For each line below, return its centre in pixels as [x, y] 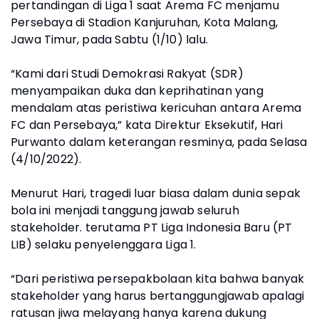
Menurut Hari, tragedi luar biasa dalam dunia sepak [156, 194]
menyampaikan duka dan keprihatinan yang [137, 91]
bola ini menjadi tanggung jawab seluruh [125, 211]
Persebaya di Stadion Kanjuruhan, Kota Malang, [145, 23]
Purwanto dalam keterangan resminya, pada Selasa [159, 142]
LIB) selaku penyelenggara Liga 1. [104, 245]
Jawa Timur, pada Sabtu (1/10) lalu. [109, 40]
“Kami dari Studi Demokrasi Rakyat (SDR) [127, 74]
